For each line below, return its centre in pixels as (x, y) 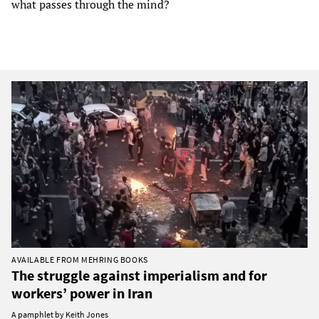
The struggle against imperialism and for (139, 275)
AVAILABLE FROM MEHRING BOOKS (80, 259)
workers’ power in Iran (82, 293)
